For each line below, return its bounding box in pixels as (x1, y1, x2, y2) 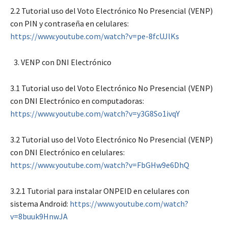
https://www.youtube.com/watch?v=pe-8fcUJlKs (10, 31, 179, 41)
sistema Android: (10, 198, 70, 209)
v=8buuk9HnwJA (10, 211, 68, 221)
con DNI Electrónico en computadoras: (10, 95, 144, 106)
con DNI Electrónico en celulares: (10, 147, 125, 157)
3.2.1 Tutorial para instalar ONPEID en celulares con (10, 185, 189, 196)
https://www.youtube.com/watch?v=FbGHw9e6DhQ (10, 159, 189, 170)
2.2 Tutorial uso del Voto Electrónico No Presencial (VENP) (10, 5, 213, 16)
